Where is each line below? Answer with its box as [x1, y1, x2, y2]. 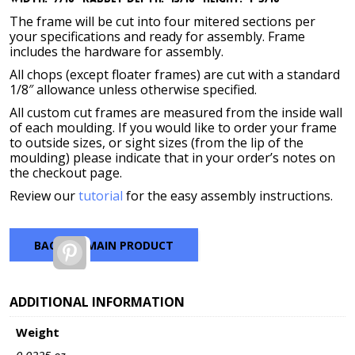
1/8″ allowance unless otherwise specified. [10, 81, 257, 98]
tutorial [78, 187, 123, 204]
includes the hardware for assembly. [10, 43, 223, 60]
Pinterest [82, 239, 132, 254]
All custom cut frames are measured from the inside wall [10, 104, 342, 121]
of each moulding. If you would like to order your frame [10, 119, 337, 136]
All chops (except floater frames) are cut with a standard [10, 66, 340, 83]
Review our [10, 187, 78, 204]
